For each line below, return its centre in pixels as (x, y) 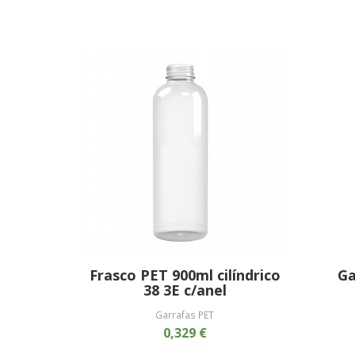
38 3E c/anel (185, 290)
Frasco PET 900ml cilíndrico (185, 275)
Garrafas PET (185, 314)
